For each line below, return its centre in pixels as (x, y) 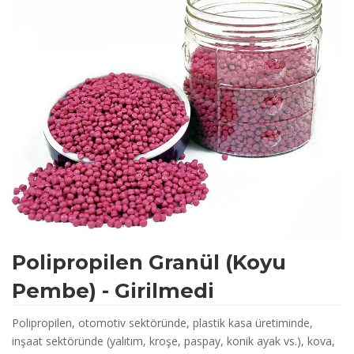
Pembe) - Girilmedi (113, 291)
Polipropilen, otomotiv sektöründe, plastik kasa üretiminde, (162, 323)
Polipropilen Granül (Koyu (149, 262)
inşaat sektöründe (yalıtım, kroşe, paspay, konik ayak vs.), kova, (173, 341)
